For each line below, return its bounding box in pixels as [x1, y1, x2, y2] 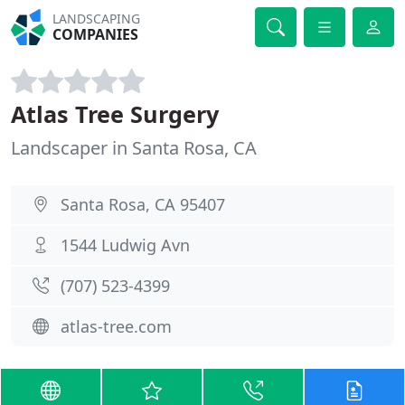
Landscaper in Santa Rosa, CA [11, 136, 257, 160]
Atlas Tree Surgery [11, 99, 219, 129]
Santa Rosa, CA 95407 [61, 193, 225, 215]
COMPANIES [52, 24, 139, 44]
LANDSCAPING [52, 10, 141, 27]
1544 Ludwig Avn [61, 234, 190, 256]
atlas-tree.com [61, 316, 172, 337]
